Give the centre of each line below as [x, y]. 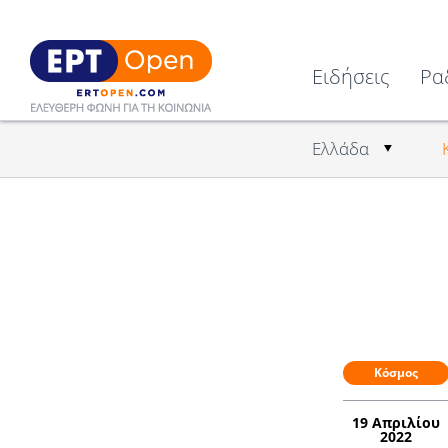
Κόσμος [395, 372]
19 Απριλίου [395, 422]
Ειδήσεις [351, 76]
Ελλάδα [340, 149]
